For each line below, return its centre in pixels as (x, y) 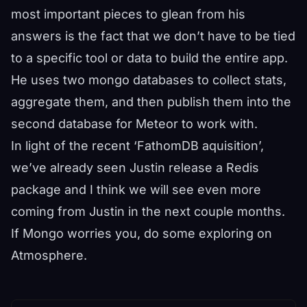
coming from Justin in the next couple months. (148, 211)
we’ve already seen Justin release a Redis (135, 167)
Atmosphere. (49, 255)
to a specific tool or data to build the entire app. (149, 58)
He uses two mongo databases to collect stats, (149, 79)
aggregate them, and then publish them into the (151, 101)
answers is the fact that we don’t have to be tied (153, 36)
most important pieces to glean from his (128, 14)
